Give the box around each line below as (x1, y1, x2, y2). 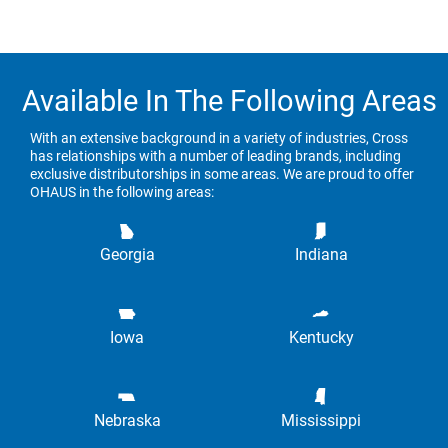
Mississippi (281, 410, 361, 430)
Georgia (99, 244, 155, 264)
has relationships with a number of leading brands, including (30, 147, 401, 164)
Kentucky (288, 327, 354, 347)
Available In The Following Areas (21, 83, 437, 118)
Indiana (294, 244, 348, 264)
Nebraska (93, 410, 161, 430)
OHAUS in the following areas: (30, 183, 214, 200)
